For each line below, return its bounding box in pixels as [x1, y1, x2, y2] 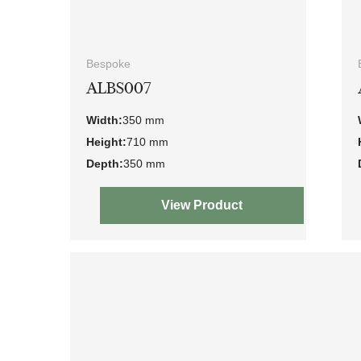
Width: [86, 113, 122, 127]
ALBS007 [86, 78, 151, 98]
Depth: [86, 156, 123, 170]
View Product [160, 197, 243, 212]
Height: [86, 135, 127, 148]
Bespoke [86, 56, 131, 70]
